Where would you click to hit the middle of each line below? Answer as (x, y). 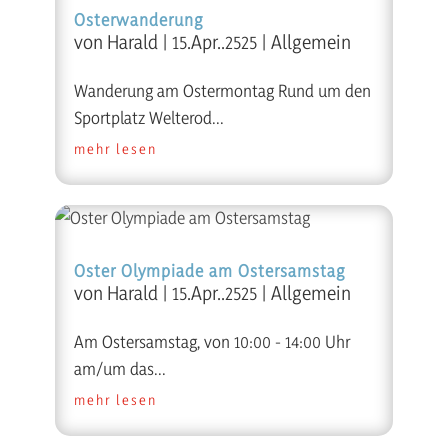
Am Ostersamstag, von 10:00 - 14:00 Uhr (211, 341)
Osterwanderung (138, 19)
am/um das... (119, 368)
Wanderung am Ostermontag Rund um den (222, 90)
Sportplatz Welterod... (148, 117)
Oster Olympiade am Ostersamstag (209, 270)
